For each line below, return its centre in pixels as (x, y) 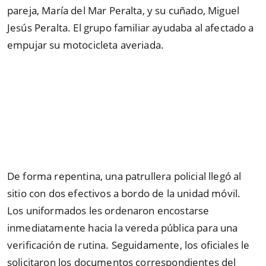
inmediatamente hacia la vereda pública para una (123, 227)
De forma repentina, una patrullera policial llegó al (124, 176)
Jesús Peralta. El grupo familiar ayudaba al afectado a (131, 28)
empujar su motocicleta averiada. (86, 45)
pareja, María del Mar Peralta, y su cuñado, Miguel (123, 11)
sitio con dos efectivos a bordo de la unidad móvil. (124, 193)
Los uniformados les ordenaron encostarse (108, 210)
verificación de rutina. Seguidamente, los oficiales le (129, 245)
